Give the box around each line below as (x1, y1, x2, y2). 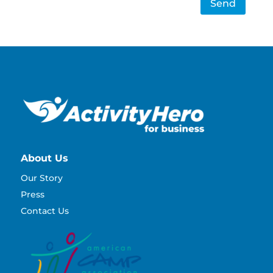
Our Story (20, 172, 63, 184)
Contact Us (20, 205, 69, 217)
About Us (20, 152, 68, 165)
